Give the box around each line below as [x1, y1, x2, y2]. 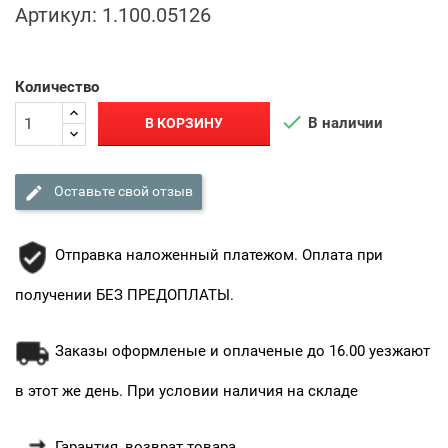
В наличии [304, 113, 384, 132]
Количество [15, 77, 99, 96]
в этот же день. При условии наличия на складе [15, 381, 358, 400]
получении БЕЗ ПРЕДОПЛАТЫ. [15, 285, 234, 304]
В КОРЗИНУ [145, 115, 224, 132]
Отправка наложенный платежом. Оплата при [55, 245, 383, 264]
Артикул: [15, 2, 97, 27]
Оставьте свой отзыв [51, 183, 193, 200]
